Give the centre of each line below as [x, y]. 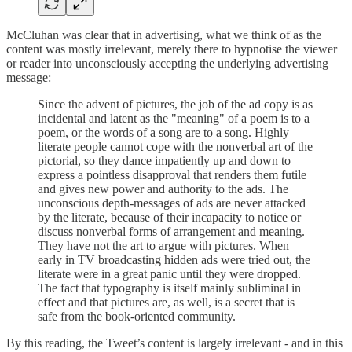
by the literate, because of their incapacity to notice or [169, 217]
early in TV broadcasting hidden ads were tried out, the [174, 259]
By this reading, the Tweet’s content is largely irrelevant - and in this [174, 343]
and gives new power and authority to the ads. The [163, 189]
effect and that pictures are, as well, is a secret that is [166, 302]
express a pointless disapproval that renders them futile [172, 174]
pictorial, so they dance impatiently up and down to [164, 160]
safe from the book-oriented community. [137, 316]
